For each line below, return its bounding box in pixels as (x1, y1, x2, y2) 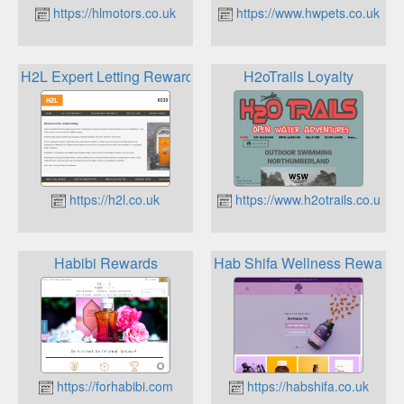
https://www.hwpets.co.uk (232, 3, 380, 22)
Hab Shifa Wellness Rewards (214, 252, 402, 274)
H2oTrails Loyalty (243, 66, 353, 87)
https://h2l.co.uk (66, 189, 160, 208)
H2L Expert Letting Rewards (21, 66, 201, 87)
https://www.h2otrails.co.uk (232, 189, 387, 208)
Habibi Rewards (53, 252, 158, 274)
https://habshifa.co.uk (243, 377, 369, 396)
